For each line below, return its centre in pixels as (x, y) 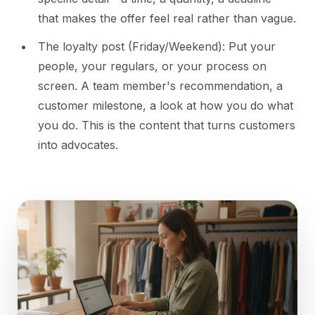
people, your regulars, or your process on (152, 66)
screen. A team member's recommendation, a (160, 86)
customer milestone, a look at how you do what (166, 106)
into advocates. (78, 145)
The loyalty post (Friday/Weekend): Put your (157, 47)
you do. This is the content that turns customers (167, 126)
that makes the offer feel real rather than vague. (167, 19)
